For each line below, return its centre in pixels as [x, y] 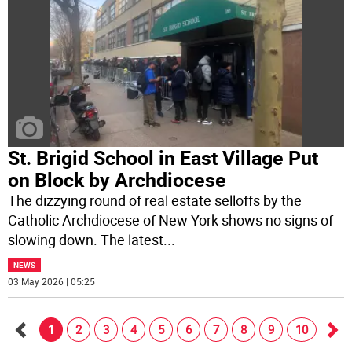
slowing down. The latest [86, 240]
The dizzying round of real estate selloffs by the [155, 201]
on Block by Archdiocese [117, 180]
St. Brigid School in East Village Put [163, 158]
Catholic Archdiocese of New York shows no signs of [171, 220]
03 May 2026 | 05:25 [52, 282]
